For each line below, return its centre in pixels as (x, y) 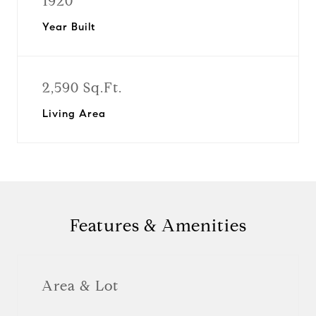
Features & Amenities (158, 226)
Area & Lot (80, 286)
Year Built (69, 27)
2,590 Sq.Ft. (82, 88)
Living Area (74, 114)
